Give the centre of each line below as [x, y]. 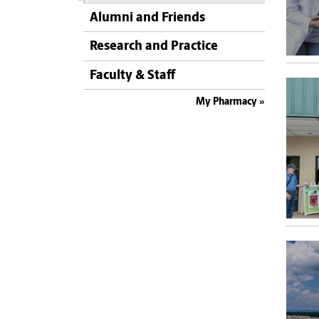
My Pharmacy [226, 103]
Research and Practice [154, 47]
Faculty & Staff [132, 75]
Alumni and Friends [147, 18]
